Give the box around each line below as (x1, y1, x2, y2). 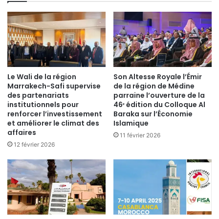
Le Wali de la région (7, 71, 76, 82)
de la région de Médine (113, 81, 195, 91)
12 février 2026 (14, 140, 55, 148)
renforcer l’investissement (7, 109, 102, 119)
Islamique (113, 118, 149, 128)
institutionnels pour (7, 99, 79, 109)
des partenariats (7, 90, 69, 100)
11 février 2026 (120, 131, 160, 139)
